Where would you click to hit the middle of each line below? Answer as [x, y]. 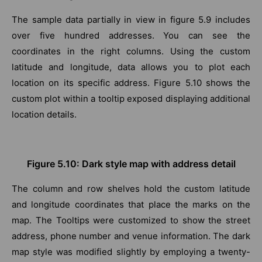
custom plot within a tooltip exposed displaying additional [131, 98]
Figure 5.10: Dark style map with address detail [131, 163]
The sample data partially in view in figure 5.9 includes [131, 19]
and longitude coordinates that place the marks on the [131, 204]
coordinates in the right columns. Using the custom [131, 51]
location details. [44, 114]
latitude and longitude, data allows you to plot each [131, 67]
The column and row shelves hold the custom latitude [131, 188]
